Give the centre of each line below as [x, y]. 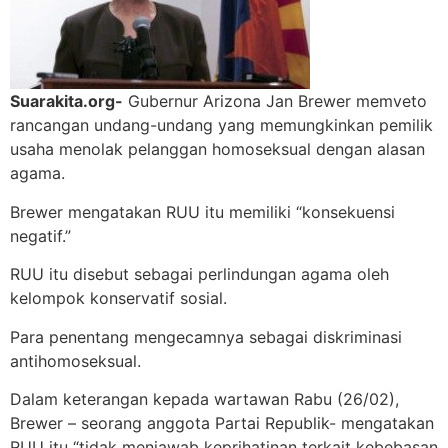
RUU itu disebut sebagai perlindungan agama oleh [199, 274]
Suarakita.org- [66, 101]
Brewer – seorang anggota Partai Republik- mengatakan [222, 423]
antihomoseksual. [75, 360]
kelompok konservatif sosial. [118, 298]
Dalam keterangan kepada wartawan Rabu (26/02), [204, 399]
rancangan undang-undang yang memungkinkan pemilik [221, 125]
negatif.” [40, 235]
